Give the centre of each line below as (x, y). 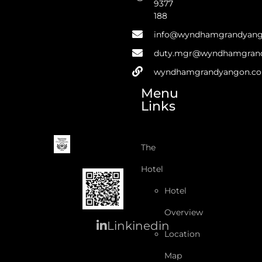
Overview (184, 212)
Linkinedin (138, 226)
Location (182, 234)
